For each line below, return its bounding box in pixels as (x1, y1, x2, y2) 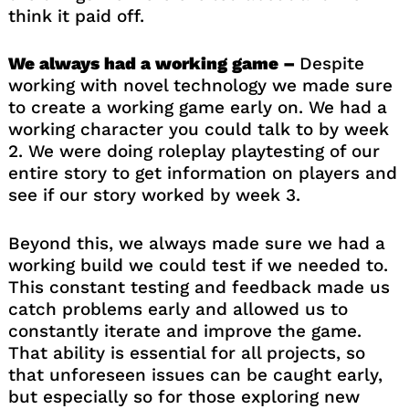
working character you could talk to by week (7, 119, 389, 141)
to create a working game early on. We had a (7, 97, 387, 119)
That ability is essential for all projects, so (7, 341, 365, 363)
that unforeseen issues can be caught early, (7, 363, 383, 385)
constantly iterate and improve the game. (7, 320, 362, 341)
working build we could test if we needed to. (7, 254, 388, 276)
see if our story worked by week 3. (7, 184, 300, 206)
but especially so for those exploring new (7, 385, 360, 407)
